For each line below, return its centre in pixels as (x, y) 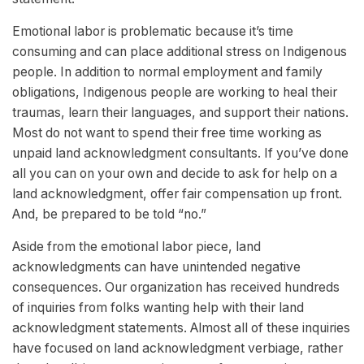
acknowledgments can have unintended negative (156, 267)
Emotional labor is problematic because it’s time (153, 32)
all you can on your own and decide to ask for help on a (175, 174)
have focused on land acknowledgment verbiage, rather (178, 349)
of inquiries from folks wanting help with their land (158, 308)
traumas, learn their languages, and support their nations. (180, 113)
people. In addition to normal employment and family (167, 72)
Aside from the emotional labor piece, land (136, 247)
